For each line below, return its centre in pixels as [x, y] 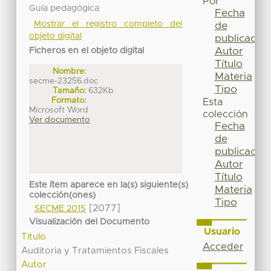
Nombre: [70, 71]
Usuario [222, 231]
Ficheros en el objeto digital [87, 51]
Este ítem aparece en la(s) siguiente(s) [109, 185]
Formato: [69, 100]
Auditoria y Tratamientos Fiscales [95, 251]
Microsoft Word [59, 110]
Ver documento [60, 119]
